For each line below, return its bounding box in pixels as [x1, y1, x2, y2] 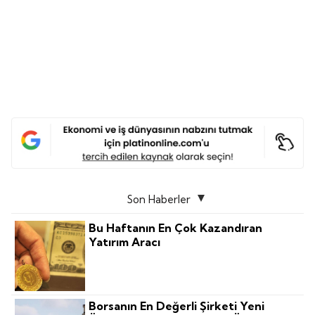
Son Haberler [127, 193, 191, 207]
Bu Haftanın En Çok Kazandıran [89, 221, 263, 236]
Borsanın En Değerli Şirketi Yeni [89, 299, 265, 314]
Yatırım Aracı [89, 235, 161, 250]
